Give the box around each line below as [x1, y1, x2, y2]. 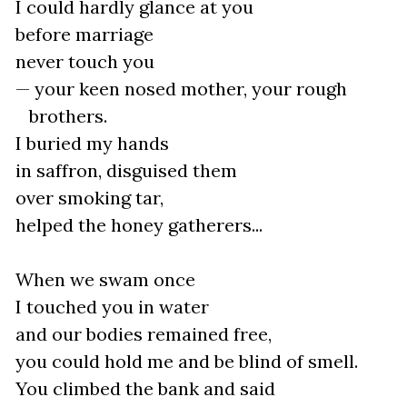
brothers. [29, 104, 107, 127]
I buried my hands [11, 132, 169, 154]
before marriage [11, 23, 154, 45]
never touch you [11, 50, 154, 73]
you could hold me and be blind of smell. [11, 350, 358, 372]
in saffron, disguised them [11, 159, 237, 182]
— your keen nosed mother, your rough [11, 77, 347, 100]
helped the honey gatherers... [11, 213, 263, 236]
